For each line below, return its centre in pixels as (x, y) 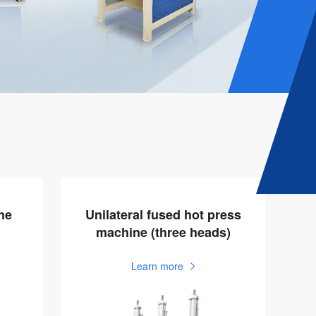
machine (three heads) (163, 232)
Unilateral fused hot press (163, 214)
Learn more (157, 266)
